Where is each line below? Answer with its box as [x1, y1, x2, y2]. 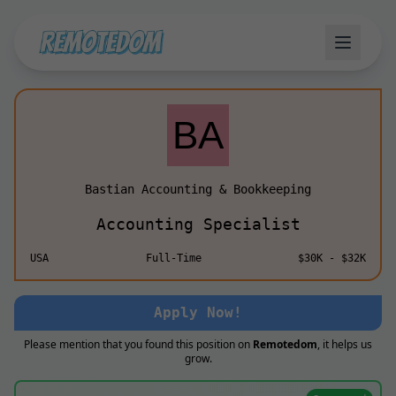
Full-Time [145, 252, 202, 264]
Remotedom [253, 337, 317, 352]
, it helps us [317, 337, 372, 352]
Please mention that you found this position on [24, 337, 253, 352]
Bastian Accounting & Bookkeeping [85, 182, 311, 196]
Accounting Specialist [95, 215, 301, 233]
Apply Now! [154, 304, 242, 321]
